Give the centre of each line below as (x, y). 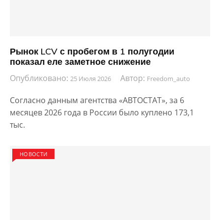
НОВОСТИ (34, 154)
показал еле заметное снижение (80, 61)
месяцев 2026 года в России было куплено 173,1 (102, 113)
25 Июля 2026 (91, 79)
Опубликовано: (40, 78)
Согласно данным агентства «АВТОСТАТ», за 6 (97, 100)
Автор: (134, 78)
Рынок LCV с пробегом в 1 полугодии (92, 51)
